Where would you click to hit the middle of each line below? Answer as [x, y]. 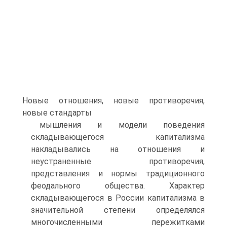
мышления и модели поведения [122, 125]
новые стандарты [57, 113]
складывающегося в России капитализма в [118, 198]
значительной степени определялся [118, 210]
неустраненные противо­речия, [118, 161]
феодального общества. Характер [118, 186]
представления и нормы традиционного [118, 174]
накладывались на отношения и [118, 149]
